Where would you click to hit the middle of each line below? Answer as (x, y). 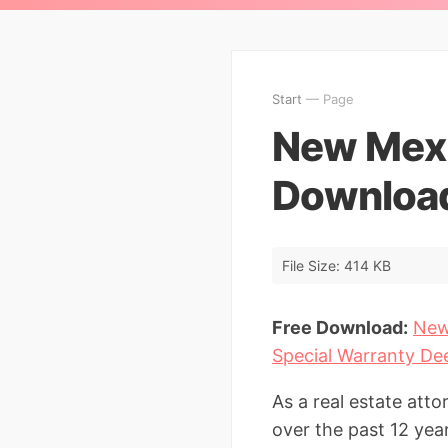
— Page (328, 99)
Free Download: (340, 327)
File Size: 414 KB (336, 265)
